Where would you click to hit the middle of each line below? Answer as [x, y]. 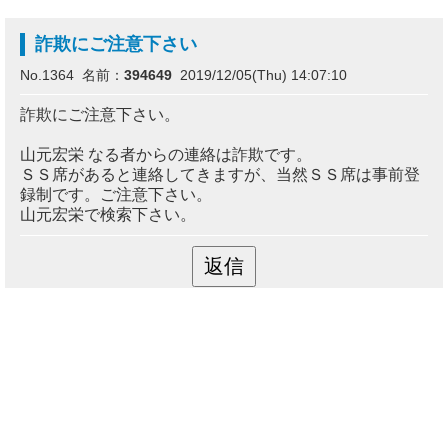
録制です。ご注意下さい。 [116, 194]
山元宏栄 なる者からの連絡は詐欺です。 [166, 154]
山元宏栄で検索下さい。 [108, 214]
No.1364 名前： [72, 75]
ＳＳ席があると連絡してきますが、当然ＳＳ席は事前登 [220, 174]
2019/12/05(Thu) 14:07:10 [259, 75]
